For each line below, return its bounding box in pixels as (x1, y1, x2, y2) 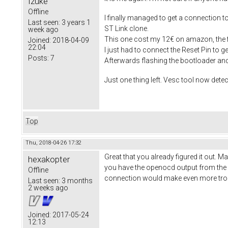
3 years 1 (60, 18, 91, 26)
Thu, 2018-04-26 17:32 (25, 139, 81, 146)
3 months (60, 176, 93, 185)
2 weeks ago (28, 183, 68, 192)
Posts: (28, 53, 49, 62)
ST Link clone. (104, 24, 149, 33)
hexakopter (28, 154, 70, 164)
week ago (28, 25, 59, 34)
